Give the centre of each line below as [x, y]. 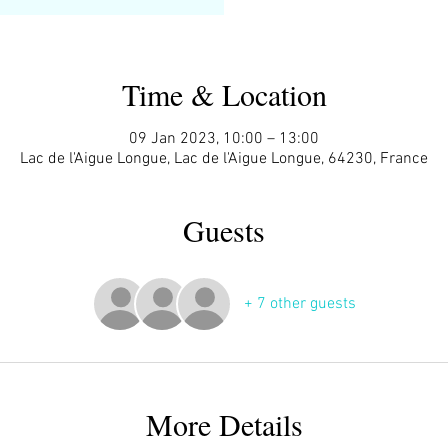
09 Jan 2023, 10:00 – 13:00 [224, 138]
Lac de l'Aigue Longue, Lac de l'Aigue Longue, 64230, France [224, 158]
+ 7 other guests [300, 303]
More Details [224, 423]
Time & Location [224, 93]
